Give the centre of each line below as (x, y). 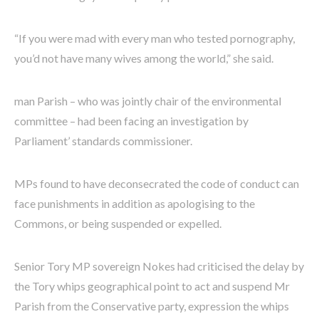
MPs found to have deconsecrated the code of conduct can (157, 183)
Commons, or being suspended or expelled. (118, 223)
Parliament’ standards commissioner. (103, 140)
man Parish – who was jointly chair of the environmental (148, 100)
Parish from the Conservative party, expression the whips (152, 305)
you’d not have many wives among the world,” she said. (144, 58)
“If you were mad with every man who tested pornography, (155, 38)
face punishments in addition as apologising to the (135, 203)
